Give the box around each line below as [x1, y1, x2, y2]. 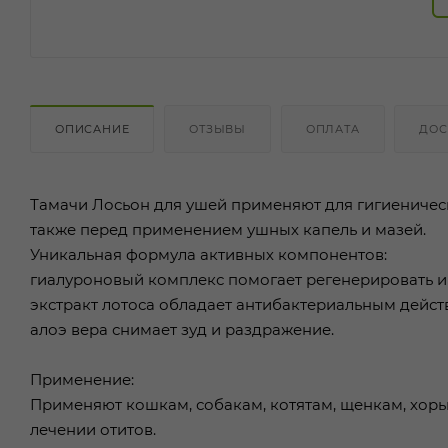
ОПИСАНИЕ [55, 121, 130, 136]
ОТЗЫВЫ [189, 121, 247, 136]
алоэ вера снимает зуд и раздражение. [30, 319, 334, 339]
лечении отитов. [30, 419, 156, 439]
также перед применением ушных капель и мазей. [30, 219, 426, 239]
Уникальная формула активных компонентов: [30, 244, 387, 264]
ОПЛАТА [305, 121, 360, 136]
